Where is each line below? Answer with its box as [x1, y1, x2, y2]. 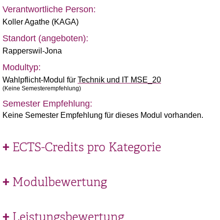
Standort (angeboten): [2, 33, 88, 43]
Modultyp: [2, 62, 41, 72]
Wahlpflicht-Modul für [2, 76, 78, 84]
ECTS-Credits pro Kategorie [12, 140, 161, 155]
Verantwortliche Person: [2, 4, 96, 14]
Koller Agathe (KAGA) [2, 18, 79, 26]
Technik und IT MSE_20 [78, 76, 161, 84]
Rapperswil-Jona [2, 47, 62, 55]
